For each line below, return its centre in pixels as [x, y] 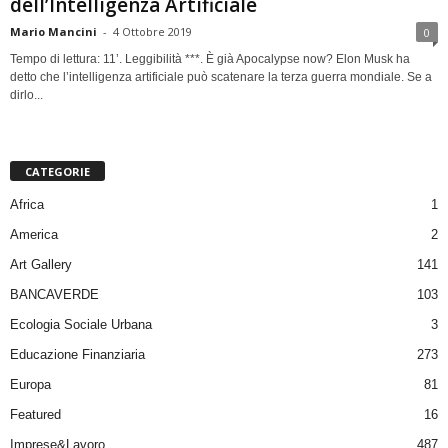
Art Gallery [41, 265]
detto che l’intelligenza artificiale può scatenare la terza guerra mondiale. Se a [221, 76]
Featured [35, 415]
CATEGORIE [57, 172]
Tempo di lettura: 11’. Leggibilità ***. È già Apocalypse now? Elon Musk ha [210, 58]
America [34, 235]
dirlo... [26, 94]
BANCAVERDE [54, 295]
